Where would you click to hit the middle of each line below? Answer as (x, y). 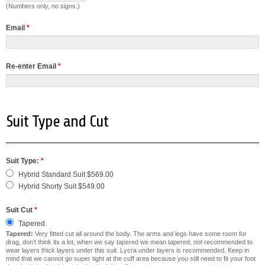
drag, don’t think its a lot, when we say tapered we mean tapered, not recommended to (129, 242)
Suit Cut (20, 210)
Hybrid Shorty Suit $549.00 (62, 186)
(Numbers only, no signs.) (43, 6)
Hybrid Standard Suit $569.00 (66, 174)
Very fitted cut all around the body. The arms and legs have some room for (140, 234)
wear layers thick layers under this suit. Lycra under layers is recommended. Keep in (127, 250)
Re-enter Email (32, 66)
